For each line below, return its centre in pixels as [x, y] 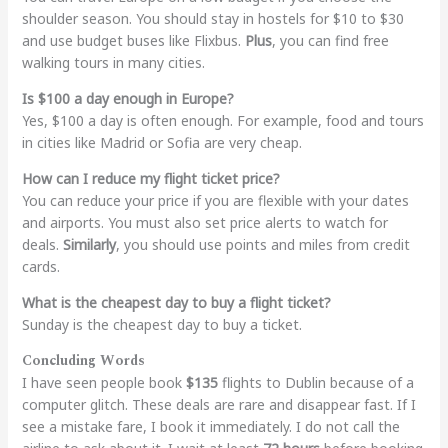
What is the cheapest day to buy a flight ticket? [176, 302]
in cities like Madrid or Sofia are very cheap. [161, 142]
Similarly [89, 244]
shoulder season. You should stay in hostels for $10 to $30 [212, 18]
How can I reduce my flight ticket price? [150, 178]
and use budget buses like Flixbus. [133, 40]
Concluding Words [83, 360]
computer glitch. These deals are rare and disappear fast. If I [218, 404]
